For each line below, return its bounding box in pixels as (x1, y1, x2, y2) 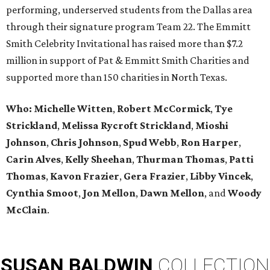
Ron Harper (181, 136, 239, 149)
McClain (6, 204, 47, 216)
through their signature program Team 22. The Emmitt (6, 20, 251, 33)
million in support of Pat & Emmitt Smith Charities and (6, 54, 250, 67)
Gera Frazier (124, 170, 186, 183)
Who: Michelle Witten (6, 102, 113, 115)
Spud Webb (123, 136, 177, 149)
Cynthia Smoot (6, 187, 78, 199)
